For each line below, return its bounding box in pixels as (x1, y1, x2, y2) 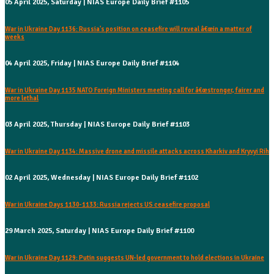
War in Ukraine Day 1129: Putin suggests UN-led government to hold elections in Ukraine (5, 254, 264, 262)
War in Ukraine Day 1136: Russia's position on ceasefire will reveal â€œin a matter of (5, 25, 252, 34)
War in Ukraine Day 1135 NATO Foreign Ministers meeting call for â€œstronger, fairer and (5, 86, 264, 95)
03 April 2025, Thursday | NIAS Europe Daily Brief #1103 (5, 120, 190, 130)
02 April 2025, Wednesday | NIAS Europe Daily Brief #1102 (5, 173, 198, 183)
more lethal (5, 94, 39, 103)
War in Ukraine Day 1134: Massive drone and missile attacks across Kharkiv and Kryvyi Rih (5, 147, 269, 156)
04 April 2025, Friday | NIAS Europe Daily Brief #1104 (5, 59, 179, 68)
